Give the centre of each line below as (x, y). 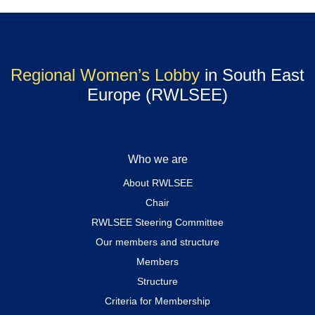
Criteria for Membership (157, 301)
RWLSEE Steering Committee (157, 222)
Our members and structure (157, 242)
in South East (252, 75)
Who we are (157, 159)
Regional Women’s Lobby (105, 75)
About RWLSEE (157, 182)
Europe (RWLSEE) (157, 94)
